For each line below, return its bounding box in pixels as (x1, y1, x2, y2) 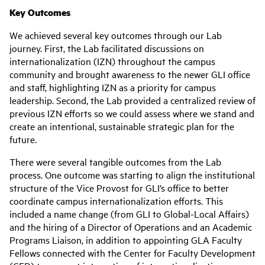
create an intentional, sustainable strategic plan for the (9, 119, 234, 132)
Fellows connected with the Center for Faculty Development (9, 246, 256, 259)
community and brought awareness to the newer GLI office (9, 67, 250, 80)
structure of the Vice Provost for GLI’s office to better (9, 181, 229, 194)
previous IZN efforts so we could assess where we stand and (9, 106, 254, 119)
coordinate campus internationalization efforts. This (9, 194, 223, 207)
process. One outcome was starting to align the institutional (9, 168, 255, 181)
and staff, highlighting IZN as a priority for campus (9, 80, 216, 93)
